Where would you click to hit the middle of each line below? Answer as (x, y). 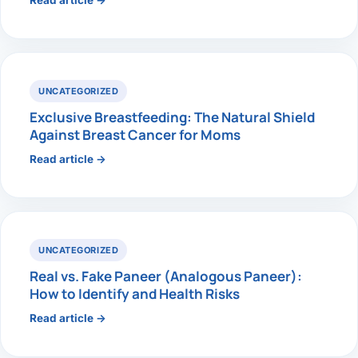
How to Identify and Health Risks (135, 294)
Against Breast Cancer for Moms (135, 135)
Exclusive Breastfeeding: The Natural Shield (172, 117)
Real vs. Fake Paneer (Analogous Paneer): (166, 276)
